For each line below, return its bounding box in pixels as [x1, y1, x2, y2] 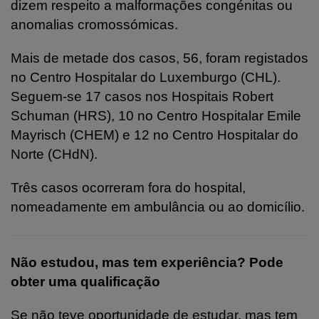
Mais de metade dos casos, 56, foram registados [11, 50, 308, 66]
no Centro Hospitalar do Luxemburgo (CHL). [11, 69, 281, 85]
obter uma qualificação [11, 273, 160, 289]
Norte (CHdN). [11, 146, 98, 162]
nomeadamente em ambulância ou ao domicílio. [11, 199, 305, 214]
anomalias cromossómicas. [11, 16, 178, 32]
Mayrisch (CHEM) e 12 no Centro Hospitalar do [11, 127, 298, 142]
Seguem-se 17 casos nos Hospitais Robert [11, 88, 273, 104]
